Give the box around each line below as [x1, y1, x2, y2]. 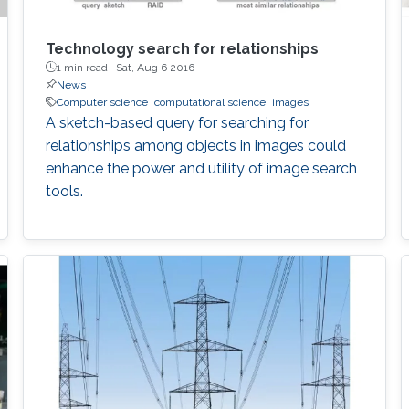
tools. [45, 182, 83, 200]
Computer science [56, 95, 148, 109]
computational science [153, 95, 266, 109]
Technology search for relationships [45, 39, 319, 58]
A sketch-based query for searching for [45, 113, 309, 131]
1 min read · [56, 60, 116, 74]
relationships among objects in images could [45, 136, 346, 154]
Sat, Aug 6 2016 [115, 60, 194, 74]
